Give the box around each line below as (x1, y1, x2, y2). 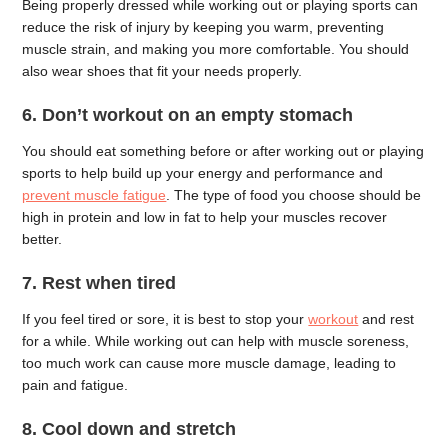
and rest (358, 310, 415, 327)
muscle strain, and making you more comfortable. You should (22, 41, 410, 58)
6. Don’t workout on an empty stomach (22, 105, 354, 125)
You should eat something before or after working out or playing (22, 143, 425, 159)
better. (22, 231, 63, 247)
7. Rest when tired (22, 272, 177, 293)
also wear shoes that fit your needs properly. (22, 63, 307, 80)
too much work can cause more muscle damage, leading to (22, 354, 397, 371)
